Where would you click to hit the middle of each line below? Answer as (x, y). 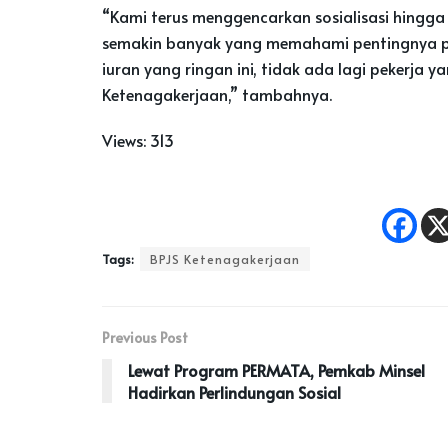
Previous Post (145, 337)
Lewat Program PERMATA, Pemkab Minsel (276, 369)
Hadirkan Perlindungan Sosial (234, 391)
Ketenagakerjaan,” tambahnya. (217, 93)
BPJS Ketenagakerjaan (225, 258)
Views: (124, 139)
